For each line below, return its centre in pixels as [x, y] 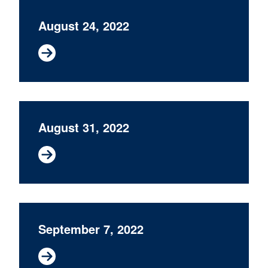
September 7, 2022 [91, 229]
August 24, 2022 [84, 25]
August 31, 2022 [84, 127]
